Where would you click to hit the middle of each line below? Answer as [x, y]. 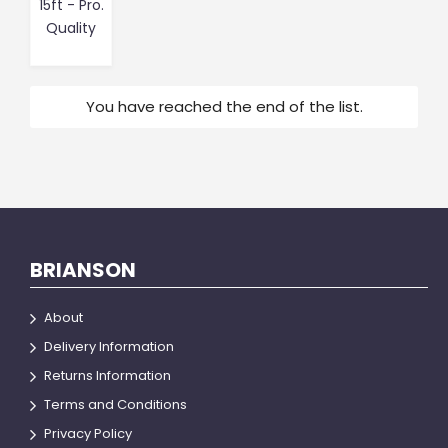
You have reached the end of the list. [224, 106]
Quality [71, 28]
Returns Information [107, 375]
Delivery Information [109, 346]
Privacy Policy [88, 433]
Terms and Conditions [115, 404]
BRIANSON [83, 270]
